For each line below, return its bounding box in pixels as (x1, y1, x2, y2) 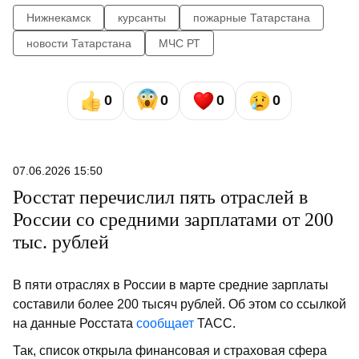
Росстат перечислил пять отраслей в (13, 186, 308, 208)
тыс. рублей (13, 231, 109, 252)
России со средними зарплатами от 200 (13, 208, 333, 230)
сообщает (136, 316, 194, 330)
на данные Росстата (13, 316, 136, 330)
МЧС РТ (159, 36, 200, 50)
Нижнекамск (26, 10, 91, 24)
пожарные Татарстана (193, 10, 310, 24)
